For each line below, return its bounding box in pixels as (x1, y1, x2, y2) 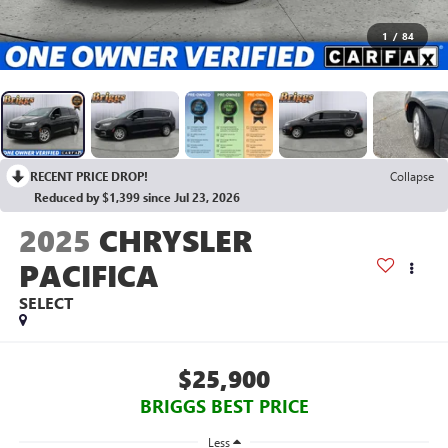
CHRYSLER (98, 220, 252, 261)
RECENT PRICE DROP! (30, 168, 148, 185)
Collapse (390, 168, 434, 185)
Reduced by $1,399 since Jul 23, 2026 (34, 189, 240, 206)
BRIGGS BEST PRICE (139, 393, 309, 418)
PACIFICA (18, 255, 159, 296)
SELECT (18, 292, 73, 314)
